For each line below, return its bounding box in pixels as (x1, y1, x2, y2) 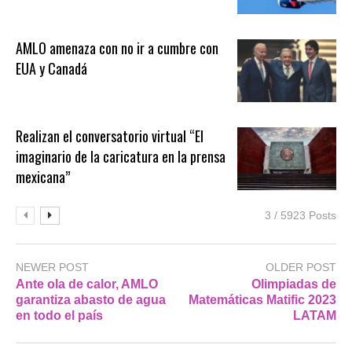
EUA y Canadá (16, 58, 88, 79)
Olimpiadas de (251, 277, 336, 291)
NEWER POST (16, 260, 89, 273)
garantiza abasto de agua (16, 293, 166, 307)
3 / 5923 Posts (265, 208, 336, 222)
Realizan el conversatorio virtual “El (16, 126, 204, 146)
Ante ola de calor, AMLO (16, 277, 158, 291)
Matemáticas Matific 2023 (189, 293, 336, 307)
